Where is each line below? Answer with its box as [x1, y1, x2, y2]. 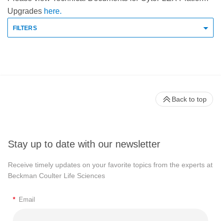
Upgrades [7, 7, 44, 16]
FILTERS [13, 25, 37, 32]
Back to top [172, 95, 207, 104]
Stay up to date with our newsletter [8, 138, 160, 149]
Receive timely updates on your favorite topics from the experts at [8, 160, 213, 169]
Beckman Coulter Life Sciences [8, 171, 105, 180]
